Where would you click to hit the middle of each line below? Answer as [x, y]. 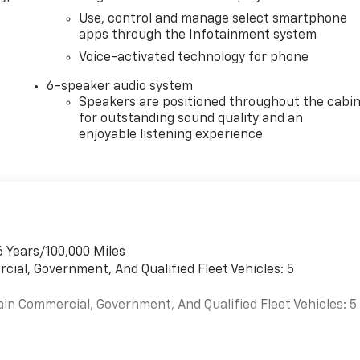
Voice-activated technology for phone [194, 57]
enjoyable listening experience [171, 135]
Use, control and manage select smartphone [213, 19]
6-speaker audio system [120, 86]
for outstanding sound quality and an [191, 119]
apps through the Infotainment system [198, 35]
